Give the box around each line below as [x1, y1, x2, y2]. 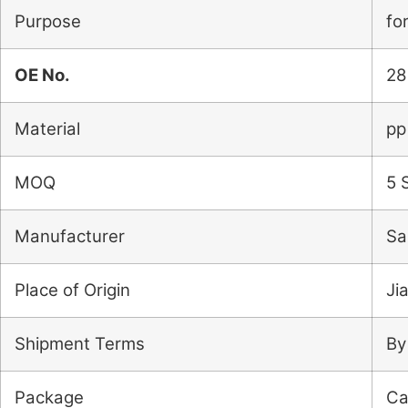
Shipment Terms [15, 333, 149, 355]
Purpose [15, 11, 81, 33]
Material [15, 118, 80, 140]
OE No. [15, 65, 70, 87]
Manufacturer [15, 226, 125, 248]
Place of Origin [15, 280, 130, 301]
